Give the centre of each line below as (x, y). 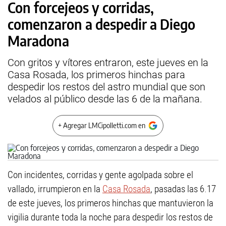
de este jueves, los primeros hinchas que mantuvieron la (110, 203)
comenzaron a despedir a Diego (101, 24)
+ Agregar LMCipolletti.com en (102, 125)
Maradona (38, 41)
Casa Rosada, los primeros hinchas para (96, 75)
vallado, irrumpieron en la (55, 189)
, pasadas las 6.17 (183, 189)
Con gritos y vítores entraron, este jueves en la (108, 63)
